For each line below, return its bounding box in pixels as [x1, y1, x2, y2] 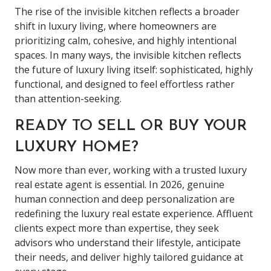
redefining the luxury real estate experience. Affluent [15, 206, 253, 220]
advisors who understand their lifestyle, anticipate [15, 235, 241, 249]
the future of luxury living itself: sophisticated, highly [15, 62, 253, 76]
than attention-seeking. [15, 91, 122, 105]
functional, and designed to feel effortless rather [15, 77, 235, 91]
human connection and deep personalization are [15, 192, 235, 206]
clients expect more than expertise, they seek [15, 221, 219, 235]
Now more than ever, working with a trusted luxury [15, 163, 247, 177]
